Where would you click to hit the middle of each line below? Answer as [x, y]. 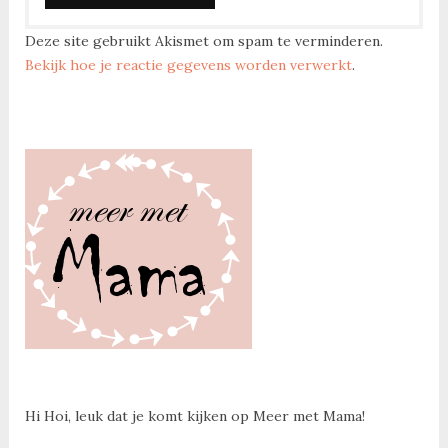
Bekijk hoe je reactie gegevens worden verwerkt [188, 64]
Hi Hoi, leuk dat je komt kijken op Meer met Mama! [194, 415]
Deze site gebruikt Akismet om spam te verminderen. [203, 40]
